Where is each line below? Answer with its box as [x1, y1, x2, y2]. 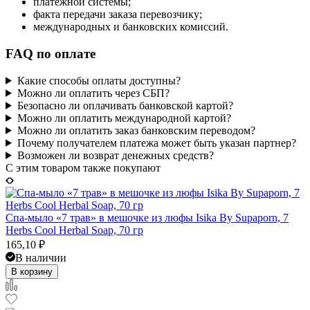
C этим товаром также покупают [6, 161, 161, 174]
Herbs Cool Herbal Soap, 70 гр [6, 224, 143, 236]
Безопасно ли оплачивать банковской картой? [17, 99, 233, 111]
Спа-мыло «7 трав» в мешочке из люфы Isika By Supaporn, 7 [6, 211, 289, 224]
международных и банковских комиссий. [33, 21, 228, 33]
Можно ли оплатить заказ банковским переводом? [17, 124, 255, 136]
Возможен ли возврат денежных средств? [17, 149, 214, 161]
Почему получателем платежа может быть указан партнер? [17, 136, 296, 149]
